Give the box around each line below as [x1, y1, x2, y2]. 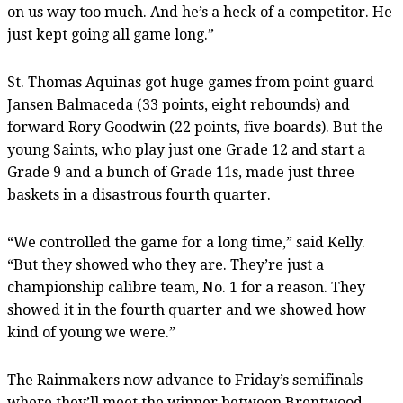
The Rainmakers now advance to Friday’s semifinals [7, 371, 363, 389]
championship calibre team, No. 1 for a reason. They [7, 278, 365, 296]
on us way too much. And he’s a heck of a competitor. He [7, 3, 392, 21]
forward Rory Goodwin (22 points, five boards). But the [7, 118, 383, 136]
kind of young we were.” [7, 323, 175, 341]
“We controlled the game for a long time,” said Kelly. [7, 233, 365, 251]
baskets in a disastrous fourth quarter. [7, 185, 271, 203]
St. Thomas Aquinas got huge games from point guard [7, 73, 374, 91]
